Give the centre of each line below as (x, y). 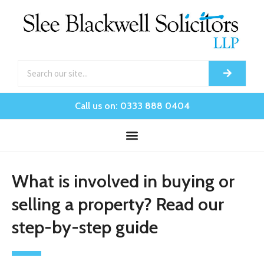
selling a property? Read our (118, 204)
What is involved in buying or (123, 181)
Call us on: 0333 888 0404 (132, 105)
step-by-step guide (85, 227)
